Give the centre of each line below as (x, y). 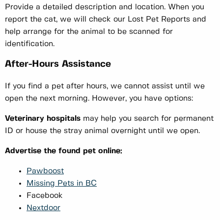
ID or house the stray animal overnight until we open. (102, 131)
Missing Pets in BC (62, 184)
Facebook (45, 196)
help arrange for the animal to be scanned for (89, 32)
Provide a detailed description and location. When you (105, 7)
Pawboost (45, 171)
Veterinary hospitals (43, 119)
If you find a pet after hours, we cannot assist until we (105, 86)
